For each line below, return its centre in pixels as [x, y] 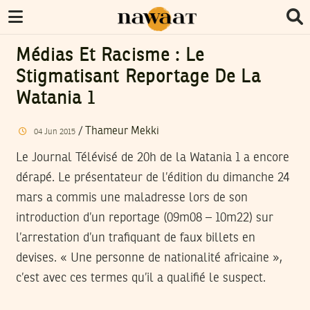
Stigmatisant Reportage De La [139, 77]
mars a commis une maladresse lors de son [132, 198]
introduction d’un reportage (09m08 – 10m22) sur [145, 218]
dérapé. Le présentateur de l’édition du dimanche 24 [153, 177]
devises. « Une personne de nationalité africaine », [149, 258]
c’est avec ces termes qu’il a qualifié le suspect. [141, 278]
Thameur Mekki [122, 131]
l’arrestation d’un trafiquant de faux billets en [136, 238]
